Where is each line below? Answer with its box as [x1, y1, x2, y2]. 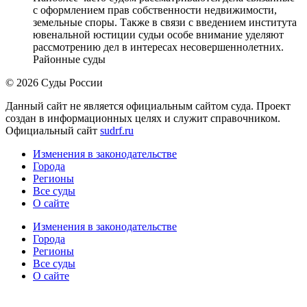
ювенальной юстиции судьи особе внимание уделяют [33, 28, 284, 40]
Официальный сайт [5, 124, 100, 136]
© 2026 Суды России [5, 76, 103, 88]
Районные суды [33, 53, 106, 65]
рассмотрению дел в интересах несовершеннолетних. [33, 40, 284, 53]
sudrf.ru [100, 124, 134, 136]
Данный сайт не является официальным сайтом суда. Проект [5, 99, 291, 112]
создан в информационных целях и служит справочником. [5, 112, 280, 124]
